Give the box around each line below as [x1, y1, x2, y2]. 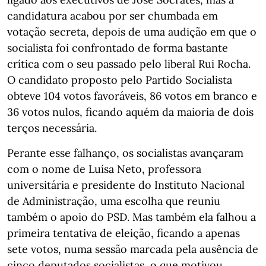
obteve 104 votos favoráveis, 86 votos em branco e [7, 88, 257, 103]
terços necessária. [7, 121, 97, 135]
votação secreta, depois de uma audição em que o [7, 24, 256, 39]
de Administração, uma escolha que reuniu [7, 194, 220, 208]
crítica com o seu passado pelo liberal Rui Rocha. [7, 56, 251, 71]
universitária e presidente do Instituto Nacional [7, 178, 245, 192]
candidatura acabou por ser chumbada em [7, 8, 218, 23]
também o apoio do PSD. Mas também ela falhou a [7, 210, 256, 224]
